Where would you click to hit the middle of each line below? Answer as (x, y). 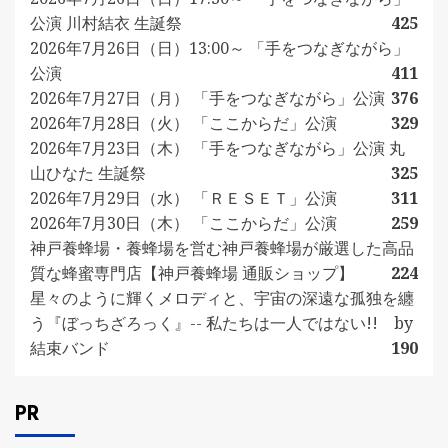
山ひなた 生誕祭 (88, 172)
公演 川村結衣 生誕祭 (106, 22)
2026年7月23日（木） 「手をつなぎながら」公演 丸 (217, 147)
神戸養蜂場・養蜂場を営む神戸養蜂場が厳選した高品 (222, 247)
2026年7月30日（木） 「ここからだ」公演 (183, 222)
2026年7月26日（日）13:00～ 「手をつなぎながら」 (219, 47)
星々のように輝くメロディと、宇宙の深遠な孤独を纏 (222, 297)
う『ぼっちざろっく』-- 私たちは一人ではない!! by (221, 322)
